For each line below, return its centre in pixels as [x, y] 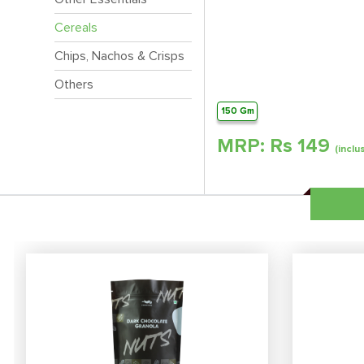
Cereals [76, 28]
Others [74, 84]
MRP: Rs [257, 147]
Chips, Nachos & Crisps [119, 56]
